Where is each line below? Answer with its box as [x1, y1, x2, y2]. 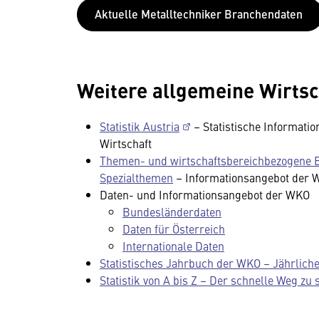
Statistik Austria [100, 117, 179, 134]
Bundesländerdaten [122, 203, 221, 219]
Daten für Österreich [122, 220, 225, 236]
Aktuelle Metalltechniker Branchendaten [95, 5, 305, 22]
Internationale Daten [122, 237, 224, 253]
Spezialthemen [100, 169, 173, 185]
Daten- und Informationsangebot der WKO [100, 186, 310, 202]
